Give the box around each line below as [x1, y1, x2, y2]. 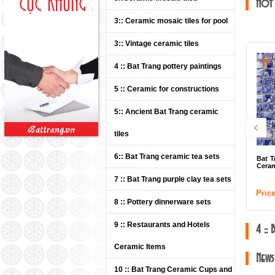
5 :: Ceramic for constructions [114, 85, 219, 93]
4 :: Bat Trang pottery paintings [114, 62, 222, 71]
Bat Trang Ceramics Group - [162, 155, 256, 162]
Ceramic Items [114, 242, 166, 251]
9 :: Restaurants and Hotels [114, 220, 210, 229]
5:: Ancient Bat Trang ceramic [114, 107, 219, 116]
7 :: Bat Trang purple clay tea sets [114, 175, 231, 184]
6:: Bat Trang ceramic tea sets [114, 152, 220, 161]
